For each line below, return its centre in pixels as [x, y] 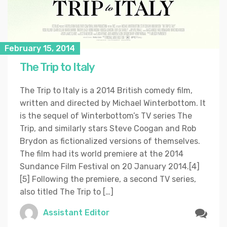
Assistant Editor [76, 213]
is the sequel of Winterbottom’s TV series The [106, 116]
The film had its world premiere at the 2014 [102, 154]
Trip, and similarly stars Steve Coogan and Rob [108, 128]
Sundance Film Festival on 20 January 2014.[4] [110, 166]
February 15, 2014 [40, 48]
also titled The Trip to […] [67, 192]
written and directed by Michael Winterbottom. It [113, 103]
